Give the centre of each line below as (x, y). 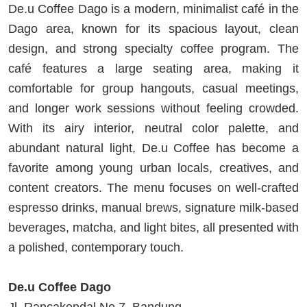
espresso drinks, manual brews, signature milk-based (153, 208)
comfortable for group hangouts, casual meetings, (153, 89)
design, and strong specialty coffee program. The (153, 49)
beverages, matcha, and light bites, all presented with (153, 228)
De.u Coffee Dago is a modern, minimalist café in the (153, 9)
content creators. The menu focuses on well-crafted (153, 188)
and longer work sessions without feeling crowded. (153, 109)
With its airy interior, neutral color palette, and (153, 128)
